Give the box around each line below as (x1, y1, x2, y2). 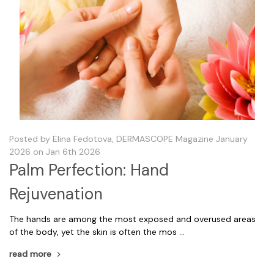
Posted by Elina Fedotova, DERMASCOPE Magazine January (9, 133, 248, 144)
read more (9, 248, 51, 259)
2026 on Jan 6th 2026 (9, 146, 100, 157)
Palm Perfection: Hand (9, 159, 169, 180)
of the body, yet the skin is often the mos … (9, 226, 185, 237)
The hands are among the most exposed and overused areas (9, 213, 256, 224)
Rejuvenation (9, 183, 103, 204)
